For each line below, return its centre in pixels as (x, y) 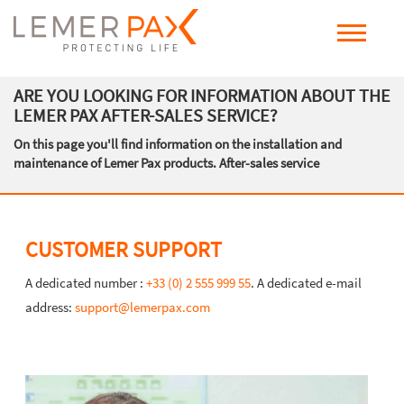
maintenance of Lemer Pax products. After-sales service (166, 163)
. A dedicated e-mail (306, 283)
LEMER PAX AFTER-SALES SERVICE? (146, 115)
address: (50, 307)
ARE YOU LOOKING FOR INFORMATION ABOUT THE (202, 95)
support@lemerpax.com (142, 307)
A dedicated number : (86, 283)
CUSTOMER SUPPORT (124, 249)
